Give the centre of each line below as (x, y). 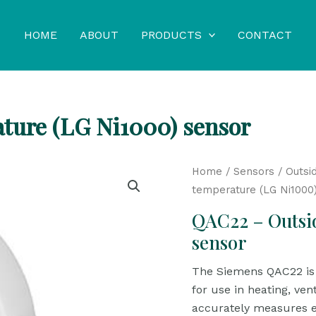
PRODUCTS (171, 35)
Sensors (254, 171)
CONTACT (265, 35)
